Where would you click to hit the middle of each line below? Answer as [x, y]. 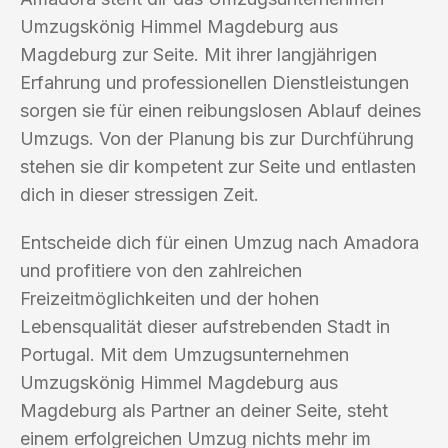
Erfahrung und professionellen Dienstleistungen [214, 82]
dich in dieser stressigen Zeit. [139, 194]
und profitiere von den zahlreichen [161, 270]
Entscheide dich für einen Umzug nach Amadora [219, 242]
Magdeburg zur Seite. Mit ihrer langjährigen [198, 54]
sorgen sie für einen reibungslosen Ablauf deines [220, 110]
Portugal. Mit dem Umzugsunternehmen [184, 354]
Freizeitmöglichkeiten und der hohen [169, 298]
